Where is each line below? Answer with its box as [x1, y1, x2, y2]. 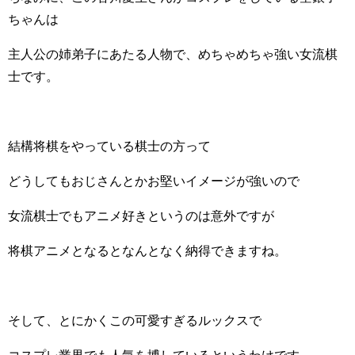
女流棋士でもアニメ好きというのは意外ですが [8, 208, 274, 222]
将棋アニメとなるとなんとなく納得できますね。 [8, 243, 287, 257]
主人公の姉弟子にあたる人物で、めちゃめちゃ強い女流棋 [8, 47, 338, 60]
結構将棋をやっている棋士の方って [8, 139, 211, 152]
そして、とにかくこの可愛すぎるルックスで [8, 313, 261, 326]
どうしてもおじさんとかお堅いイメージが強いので [8, 174, 300, 187]
